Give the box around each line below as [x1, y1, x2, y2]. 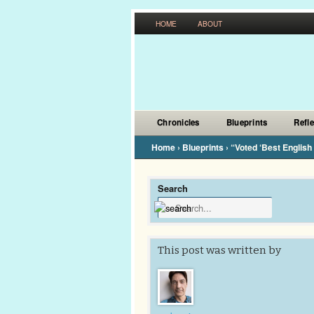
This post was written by [158, 244, 281, 257]
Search [158, 182, 188, 195]
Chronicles [157, 116, 200, 128]
